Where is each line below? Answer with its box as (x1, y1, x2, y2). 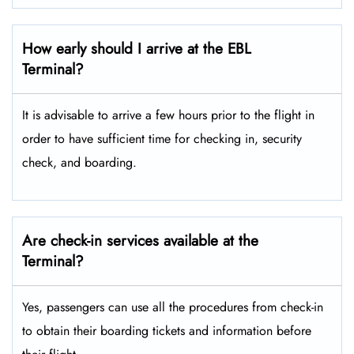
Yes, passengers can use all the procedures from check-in (22, 298, 323, 317)
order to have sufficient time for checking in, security (22, 130, 302, 149)
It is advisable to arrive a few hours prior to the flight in (22, 106, 314, 125)
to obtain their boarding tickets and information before (22, 322, 311, 341)
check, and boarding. (22, 153, 137, 172)
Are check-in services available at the (22, 230, 258, 252)
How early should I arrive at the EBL (22, 38, 251, 60)
